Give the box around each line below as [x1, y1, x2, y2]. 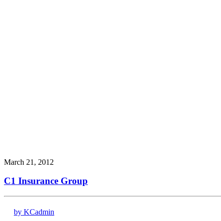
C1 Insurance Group [4, 176, 88, 186]
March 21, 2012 [4, 157, 54, 166]
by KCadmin [14, 208, 54, 217]
